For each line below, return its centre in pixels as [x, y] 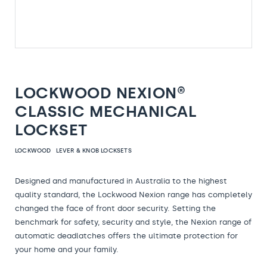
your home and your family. [67, 249]
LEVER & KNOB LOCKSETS [94, 151]
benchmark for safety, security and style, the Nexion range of [133, 222]
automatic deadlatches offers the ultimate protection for [126, 236]
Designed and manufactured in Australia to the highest [121, 181]
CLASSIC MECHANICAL [106, 111]
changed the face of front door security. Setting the [115, 208]
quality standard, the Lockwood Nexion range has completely [133, 195]
